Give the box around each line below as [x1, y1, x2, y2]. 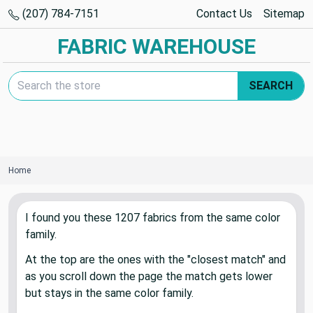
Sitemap [263, 7, 305, 20]
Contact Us [196, 7, 252, 20]
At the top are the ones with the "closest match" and [25, 253, 286, 266]
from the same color [177, 211, 280, 224]
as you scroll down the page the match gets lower [25, 270, 272, 283]
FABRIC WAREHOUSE [57, 34, 256, 59]
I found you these [25, 211, 115, 224]
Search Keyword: [8, 72, 90, 85]
